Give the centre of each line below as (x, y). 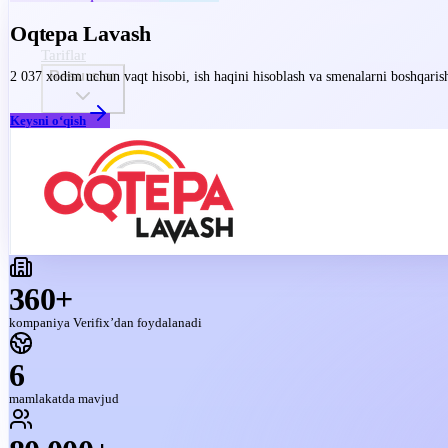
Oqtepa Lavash (81, 34)
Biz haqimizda (86, 143)
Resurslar (83, 76)
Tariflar (63, 55)
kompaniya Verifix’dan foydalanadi (105, 322)
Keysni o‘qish (48, 120)
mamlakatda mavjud (64, 398)
